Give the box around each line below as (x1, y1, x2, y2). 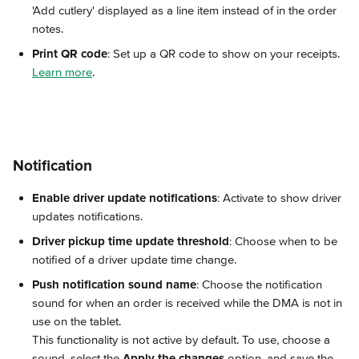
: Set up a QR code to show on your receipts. (107, 46, 343, 61)
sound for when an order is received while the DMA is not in (32, 296, 345, 310)
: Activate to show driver (217, 191, 345, 205)
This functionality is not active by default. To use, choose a (32, 333, 333, 347)
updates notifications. (32, 209, 143, 224)
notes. (32, 22, 63, 36)
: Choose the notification (196, 277, 325, 292)
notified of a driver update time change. (32, 252, 236, 267)
